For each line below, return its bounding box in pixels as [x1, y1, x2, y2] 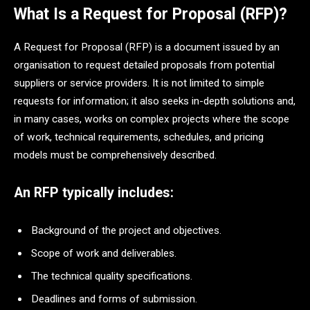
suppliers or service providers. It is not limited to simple [14, 77, 264, 89]
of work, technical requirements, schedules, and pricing [14, 131, 264, 143]
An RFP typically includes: [14, 184, 174, 201]
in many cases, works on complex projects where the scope [14, 113, 289, 125]
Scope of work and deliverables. [31, 247, 176, 260]
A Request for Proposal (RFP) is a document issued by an [14, 41, 280, 53]
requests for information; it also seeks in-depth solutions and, [14, 95, 295, 107]
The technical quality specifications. [31, 269, 192, 282]
